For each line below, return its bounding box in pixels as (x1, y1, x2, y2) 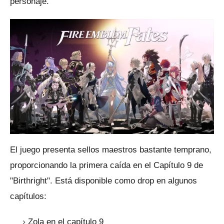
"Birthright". (10, 175, 55, 185)
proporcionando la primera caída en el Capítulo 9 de (10, 160, 203, 170)
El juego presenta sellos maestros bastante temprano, (10, 144, 211, 154)
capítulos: (10, 191, 46, 201)
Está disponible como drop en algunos (55, 175, 197, 185)
